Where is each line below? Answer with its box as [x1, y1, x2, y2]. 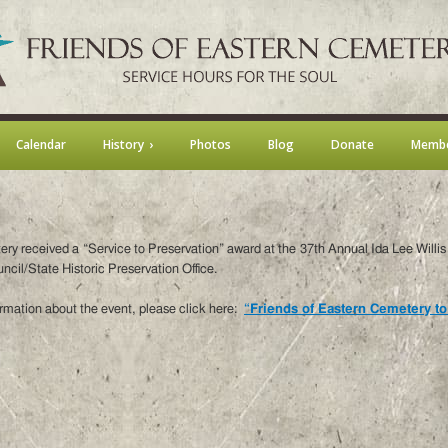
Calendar [15, 136, 66, 153]
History [102, 136, 144, 153]
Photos [189, 136, 231, 153]
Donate [330, 136, 374, 153]
